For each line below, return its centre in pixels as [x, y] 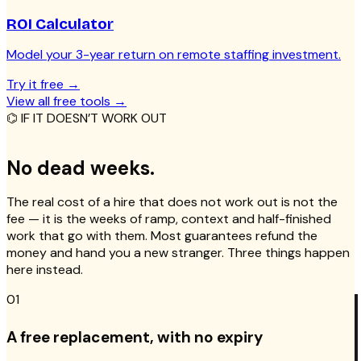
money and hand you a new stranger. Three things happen [178, 253]
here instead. [45, 270]
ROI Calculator [60, 24]
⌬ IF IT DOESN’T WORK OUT [87, 118]
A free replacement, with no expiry [135, 338]
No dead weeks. [81, 168]
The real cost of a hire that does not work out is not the [172, 202]
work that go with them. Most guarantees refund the [162, 236]
